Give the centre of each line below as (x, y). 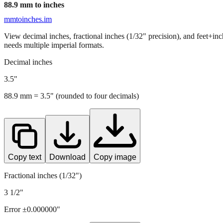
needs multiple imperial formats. (54, 45)
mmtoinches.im (28, 19)
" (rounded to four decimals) (95, 96)
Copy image (115, 157)
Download (67, 157)
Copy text (25, 157)
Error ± (15, 209)
